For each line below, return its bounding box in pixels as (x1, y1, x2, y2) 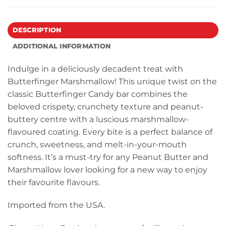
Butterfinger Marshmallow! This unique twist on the (8, 76, 217, 86)
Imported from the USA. (8, 200, 105, 210)
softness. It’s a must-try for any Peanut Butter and (8, 152, 208, 162)
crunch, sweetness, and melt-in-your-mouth (8, 139, 187, 149)
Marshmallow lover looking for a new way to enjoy (8, 164, 207, 175)
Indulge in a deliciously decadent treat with (8, 64, 183, 74)
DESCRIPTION (12, 26, 62, 34)
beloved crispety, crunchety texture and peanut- (8, 101, 203, 111)
